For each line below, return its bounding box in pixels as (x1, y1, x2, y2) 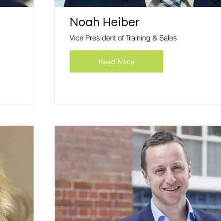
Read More (98, 56, 135, 66)
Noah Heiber (70, 16, 140, 29)
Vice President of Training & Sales (70, 33, 177, 42)
